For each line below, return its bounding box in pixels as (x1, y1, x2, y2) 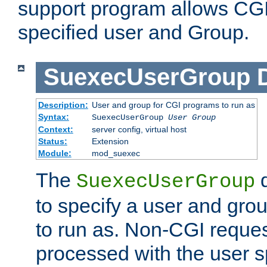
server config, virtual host (91, 124, 187, 134)
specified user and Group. (18, 21, 249, 44)
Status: (38, 136, 67, 146)
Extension (91, 136, 129, 146)
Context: (38, 124, 73, 134)
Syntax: (38, 111, 69, 122)
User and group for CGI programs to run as (91, 100, 255, 110)
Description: (38, 100, 88, 110)
